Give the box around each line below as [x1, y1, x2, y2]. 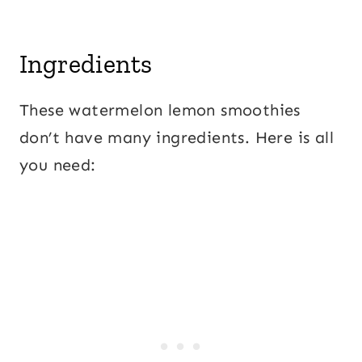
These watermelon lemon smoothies [19, 100, 301, 120]
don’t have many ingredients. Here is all [19, 128, 334, 148]
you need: [19, 155, 96, 175]
